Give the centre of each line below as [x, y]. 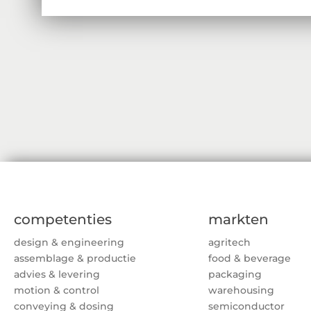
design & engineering [69, 243]
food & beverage [250, 259]
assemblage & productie [75, 259]
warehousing [241, 291]
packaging [235, 275]
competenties [63, 220]
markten [238, 220]
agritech [229, 243]
